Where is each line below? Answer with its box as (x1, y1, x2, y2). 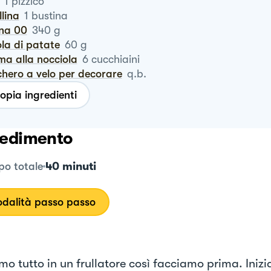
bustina (31, 10, 68, 22)
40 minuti (45, 160, 96, 173)
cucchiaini (91, 53, 140, 65)
